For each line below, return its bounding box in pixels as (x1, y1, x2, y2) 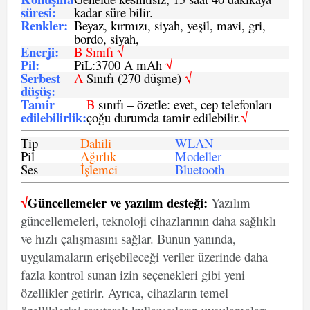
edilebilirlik (21, 108, 82, 127)
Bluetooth (175, 161, 224, 178)
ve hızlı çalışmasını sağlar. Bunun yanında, (21, 230, 236, 247)
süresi (21, 3, 52, 21)
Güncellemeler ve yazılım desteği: (28, 193, 208, 212)
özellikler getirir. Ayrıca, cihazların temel (21, 284, 228, 301)
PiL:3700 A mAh (74, 56, 165, 73)
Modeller (175, 147, 221, 165)
